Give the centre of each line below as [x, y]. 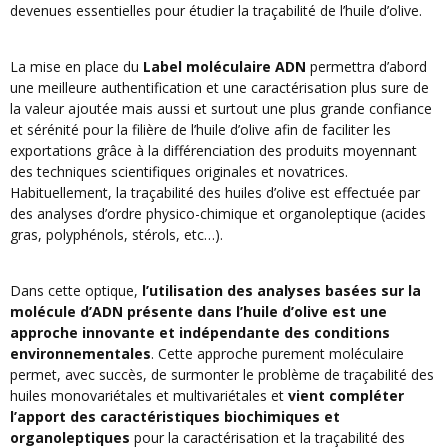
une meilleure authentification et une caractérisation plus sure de [219, 88]
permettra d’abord [366, 67]
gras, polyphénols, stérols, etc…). [116, 235]
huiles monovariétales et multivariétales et [149, 396]
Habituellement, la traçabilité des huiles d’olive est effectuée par [215, 193]
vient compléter [346, 396]
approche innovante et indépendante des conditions [200, 333]
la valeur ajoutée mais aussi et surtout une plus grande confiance [221, 109]
